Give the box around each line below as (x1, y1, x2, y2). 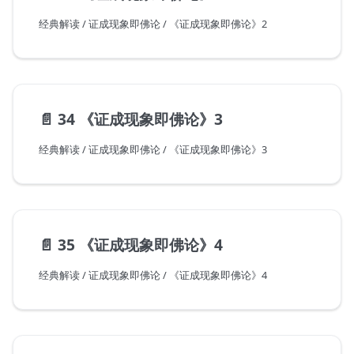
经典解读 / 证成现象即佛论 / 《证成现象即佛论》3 (39, 142, 267, 157)
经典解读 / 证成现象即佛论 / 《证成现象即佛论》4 (39, 268, 267, 283)
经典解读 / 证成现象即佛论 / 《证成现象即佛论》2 (39, 17, 267, 32)
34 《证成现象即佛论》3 (58, 108, 223, 130)
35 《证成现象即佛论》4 (58, 234, 223, 256)
